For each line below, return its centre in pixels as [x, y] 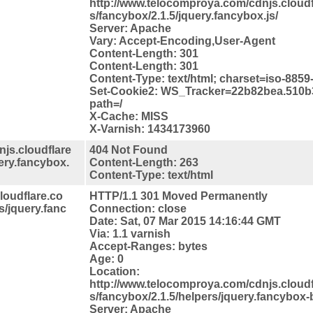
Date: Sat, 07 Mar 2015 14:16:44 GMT [185, 221]
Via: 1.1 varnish [130, 233]
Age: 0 [107, 259]
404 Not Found [129, 150]
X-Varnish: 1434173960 [150, 129]
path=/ [106, 103]
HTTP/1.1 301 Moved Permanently [179, 196]
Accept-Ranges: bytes [148, 246]
